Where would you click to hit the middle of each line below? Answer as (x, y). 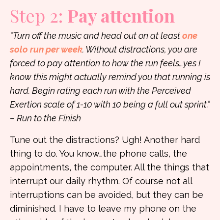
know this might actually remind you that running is (110, 77)
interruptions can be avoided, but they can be (107, 195)
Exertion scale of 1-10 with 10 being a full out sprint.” (110, 104)
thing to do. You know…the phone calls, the (98, 153)
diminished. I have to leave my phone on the (103, 208)
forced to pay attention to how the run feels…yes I (105, 63)
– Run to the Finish (45, 118)
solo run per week (46, 49)
